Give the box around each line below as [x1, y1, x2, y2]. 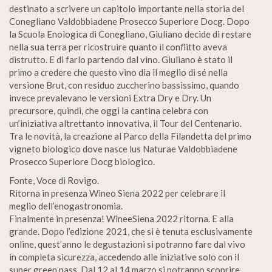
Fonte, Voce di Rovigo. [9, 175, 99, 186]
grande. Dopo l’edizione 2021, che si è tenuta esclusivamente [9, 226, 253, 237]
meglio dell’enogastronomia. [9, 200, 123, 211]
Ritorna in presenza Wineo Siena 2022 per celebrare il [9, 188, 225, 199]
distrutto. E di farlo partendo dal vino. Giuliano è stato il [9, 54, 233, 65]
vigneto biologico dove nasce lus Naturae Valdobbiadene [9, 143, 237, 154]
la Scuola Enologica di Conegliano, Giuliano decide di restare [9, 29, 251, 39]
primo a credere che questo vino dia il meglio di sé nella [9, 67, 228, 78]
